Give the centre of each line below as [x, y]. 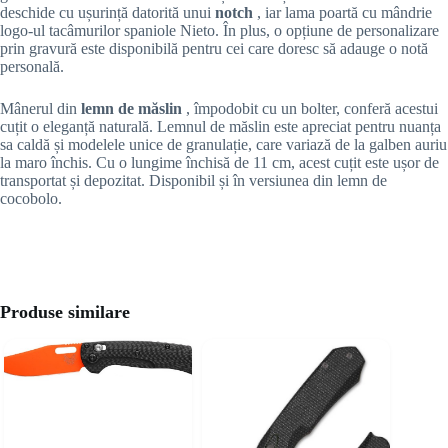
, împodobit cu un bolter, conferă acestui [310, 109]
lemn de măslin [131, 109]
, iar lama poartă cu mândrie [344, 13]
